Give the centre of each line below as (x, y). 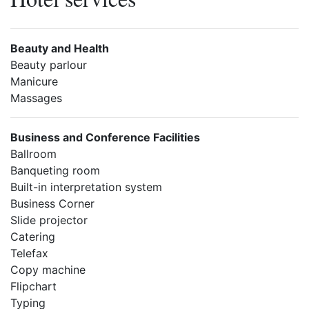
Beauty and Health (60, 48)
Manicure (34, 81)
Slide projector (49, 220)
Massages (36, 98)
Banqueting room (55, 170)
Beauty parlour (49, 65)
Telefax (29, 253)
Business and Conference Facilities (105, 137)
